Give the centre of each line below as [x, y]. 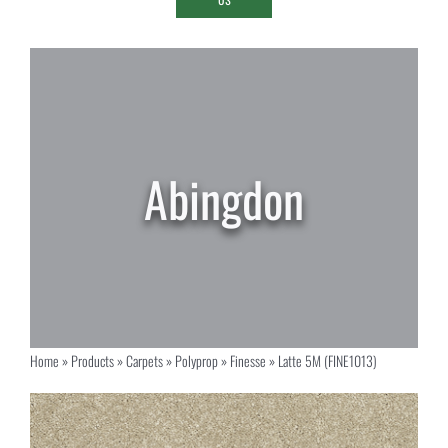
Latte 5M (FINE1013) [327, 361]
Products [92, 361]
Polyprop [196, 361]
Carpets [144, 361]
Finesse [247, 361]
